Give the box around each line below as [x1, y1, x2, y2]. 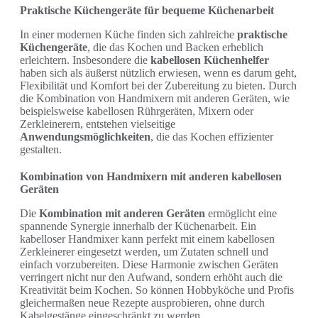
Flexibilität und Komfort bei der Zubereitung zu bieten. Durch [20, 79, 297, 92]
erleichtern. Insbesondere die [20, 53, 150, 66]
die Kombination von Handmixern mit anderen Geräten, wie [20, 92, 290, 104]
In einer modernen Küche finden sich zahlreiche [20, 28, 237, 40]
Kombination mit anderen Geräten [39, 207, 205, 219]
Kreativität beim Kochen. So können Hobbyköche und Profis [20, 283, 294, 296]
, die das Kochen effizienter [150, 130, 273, 143]
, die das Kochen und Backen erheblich [87, 40, 263, 53]
